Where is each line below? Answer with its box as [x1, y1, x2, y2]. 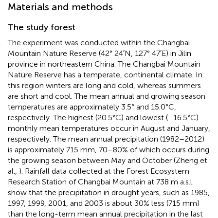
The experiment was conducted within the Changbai [8, 37, 190, 47]
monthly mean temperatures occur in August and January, [8, 123, 210, 133]
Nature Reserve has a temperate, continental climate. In [8, 70, 202, 79]
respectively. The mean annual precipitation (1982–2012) [8, 134, 204, 144]
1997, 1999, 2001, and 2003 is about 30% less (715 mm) [8, 198, 200, 208]
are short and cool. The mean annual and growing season [8, 91, 205, 101]
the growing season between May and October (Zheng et [8, 155, 207, 165]
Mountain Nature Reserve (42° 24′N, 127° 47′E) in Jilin [8, 48, 191, 58]
